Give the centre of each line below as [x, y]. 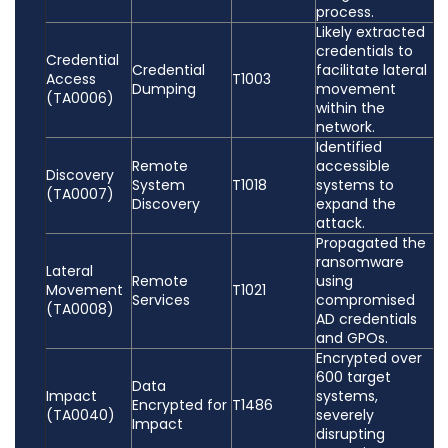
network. [345, 127]
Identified [349, 147]
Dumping [164, 89]
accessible [353, 166]
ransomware [360, 262]
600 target [353, 377]
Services [161, 300]
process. [345, 12]
